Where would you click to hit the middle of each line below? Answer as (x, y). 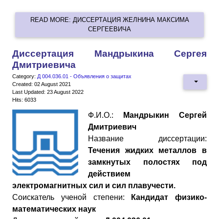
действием (109, 174)
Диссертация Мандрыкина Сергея (109, 53)
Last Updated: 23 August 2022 (48, 92)
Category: (25, 76)
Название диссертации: (147, 138)
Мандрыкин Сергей (165, 115)
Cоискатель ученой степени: (72, 197)
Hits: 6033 (24, 99)
